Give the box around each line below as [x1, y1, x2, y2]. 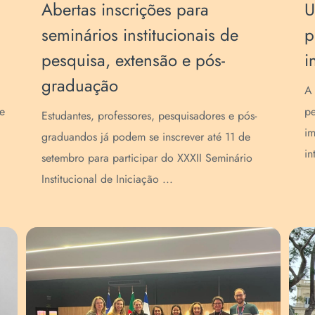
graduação [41, 72, 119, 98]
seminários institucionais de [41, 22, 239, 47]
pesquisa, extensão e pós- [41, 47, 226, 72]
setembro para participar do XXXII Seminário [41, 149, 253, 166]
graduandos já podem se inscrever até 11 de [41, 128, 251, 145]
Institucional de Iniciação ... [41, 170, 174, 187]
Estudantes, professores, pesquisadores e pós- [41, 107, 257, 124]
